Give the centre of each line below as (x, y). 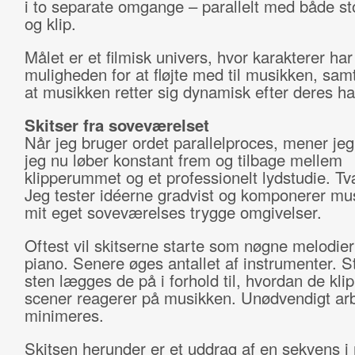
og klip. (50, 23)
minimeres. (64, 315)
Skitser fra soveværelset (116, 125)
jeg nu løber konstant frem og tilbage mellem (183, 160)
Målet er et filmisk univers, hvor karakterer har (188, 57)
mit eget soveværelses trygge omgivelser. (173, 212)
